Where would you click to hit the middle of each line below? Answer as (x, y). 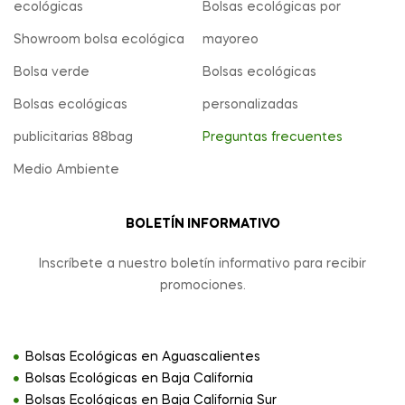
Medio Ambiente (66, 170)
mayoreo (231, 40)
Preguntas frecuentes (273, 138)
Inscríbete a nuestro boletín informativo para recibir (202, 264)
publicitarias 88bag (73, 138)
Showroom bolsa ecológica (99, 40)
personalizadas (250, 105)
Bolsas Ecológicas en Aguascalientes (142, 358)
